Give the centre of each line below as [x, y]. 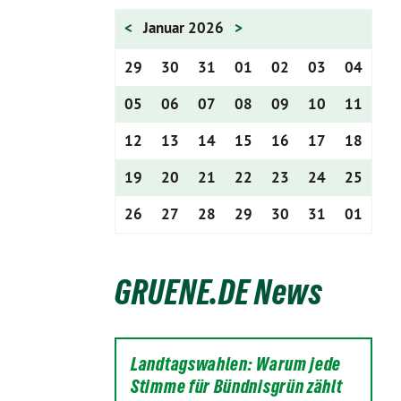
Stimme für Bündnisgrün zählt [237, 387]
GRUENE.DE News [219, 292]
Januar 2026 [185, 28]
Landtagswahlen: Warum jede [236, 364]
